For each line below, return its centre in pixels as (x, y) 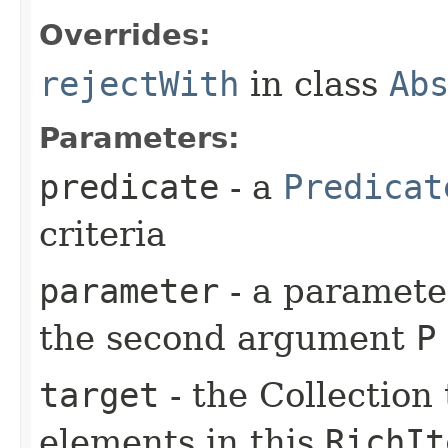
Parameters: (139, 138)
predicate (129, 187)
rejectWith (139, 84)
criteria (102, 234)
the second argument (227, 338)
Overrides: (125, 35)
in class (314, 84)
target (99, 395)
